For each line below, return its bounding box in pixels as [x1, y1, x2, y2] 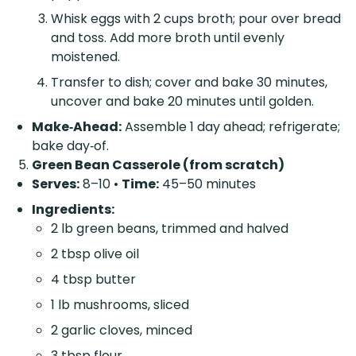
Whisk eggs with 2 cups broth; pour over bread [51, 9, 341, 28]
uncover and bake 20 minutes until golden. [51, 91, 314, 110]
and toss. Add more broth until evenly [51, 28, 284, 47]
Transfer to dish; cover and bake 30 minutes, [51, 72, 327, 91]
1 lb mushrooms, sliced [51, 295, 189, 314]
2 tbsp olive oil [51, 244, 139, 263]
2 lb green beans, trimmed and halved [51, 219, 288, 238]
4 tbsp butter [51, 269, 136, 288]
